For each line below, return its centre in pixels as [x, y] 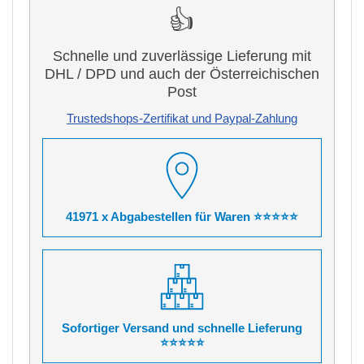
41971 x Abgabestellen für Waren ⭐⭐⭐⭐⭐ [182, 217]
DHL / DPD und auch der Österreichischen [182, 74]
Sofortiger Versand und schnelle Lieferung [182, 328]
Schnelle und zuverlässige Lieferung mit [182, 56]
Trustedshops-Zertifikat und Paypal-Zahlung [182, 118]
